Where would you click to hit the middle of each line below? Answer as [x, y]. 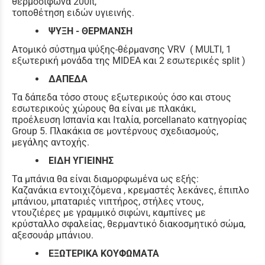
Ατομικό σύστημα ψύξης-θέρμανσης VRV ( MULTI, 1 [122, 49]
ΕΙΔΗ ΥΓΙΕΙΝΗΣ [81, 160]
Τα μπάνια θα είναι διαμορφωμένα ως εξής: [105, 179]
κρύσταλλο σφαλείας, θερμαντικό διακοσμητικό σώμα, [129, 224]
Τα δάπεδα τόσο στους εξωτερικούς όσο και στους [122, 97]
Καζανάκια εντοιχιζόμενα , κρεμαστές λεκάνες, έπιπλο [130, 190]
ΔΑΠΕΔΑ [68, 79]
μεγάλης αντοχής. [51, 142]
